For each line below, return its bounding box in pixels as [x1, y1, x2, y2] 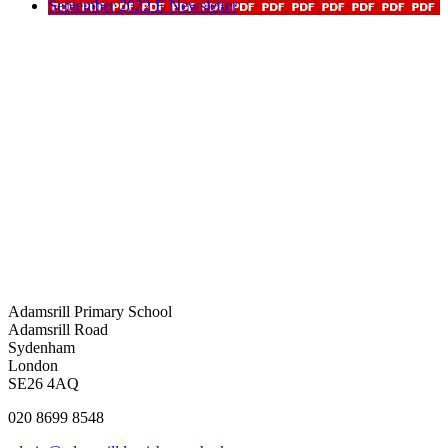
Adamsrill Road [8, 320, 108, 338]
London [8, 356, 58, 374]
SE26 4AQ [8, 374, 79, 392]
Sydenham [8, 338, 75, 356]
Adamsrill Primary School [8, 302, 172, 320]
